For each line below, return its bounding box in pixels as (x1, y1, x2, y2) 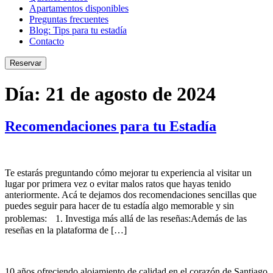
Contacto (29, 36, 64, 47)
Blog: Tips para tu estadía (29, 25, 127, 36)
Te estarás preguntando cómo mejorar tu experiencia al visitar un (5, 168, 252, 179)
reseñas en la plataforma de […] (5, 225, 127, 236)
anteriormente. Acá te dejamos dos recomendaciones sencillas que (5, 190, 257, 200)
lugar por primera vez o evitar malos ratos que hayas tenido (5, 179, 231, 190)
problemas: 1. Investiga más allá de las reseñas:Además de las (5, 213, 247, 224)
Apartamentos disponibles (29, 3, 129, 14)
